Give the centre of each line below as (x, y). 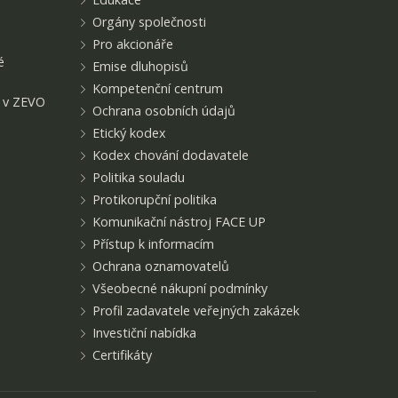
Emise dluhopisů (141, 66)
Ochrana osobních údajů (164, 111)
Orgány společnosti (150, 22)
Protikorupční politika (155, 199)
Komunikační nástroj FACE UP (179, 222)
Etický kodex (130, 133)
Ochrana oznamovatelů (161, 266)
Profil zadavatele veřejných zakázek (196, 310)
